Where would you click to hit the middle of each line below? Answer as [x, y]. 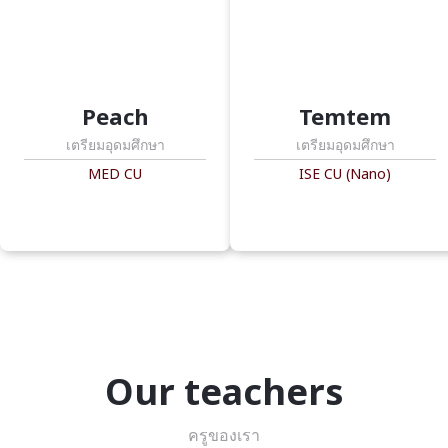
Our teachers [224, 391]
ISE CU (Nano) [345, 173]
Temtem [345, 116]
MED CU [115, 173]
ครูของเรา [224, 435]
